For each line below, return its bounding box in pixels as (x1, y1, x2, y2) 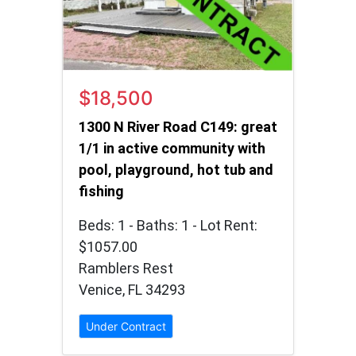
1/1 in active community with (79, 140, 265, 157)
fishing (79, 183, 124, 200)
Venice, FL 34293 (79, 281, 185, 299)
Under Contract (86, 319, 166, 334)
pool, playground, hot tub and (79, 161, 273, 179)
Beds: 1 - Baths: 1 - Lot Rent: (79, 217, 257, 234)
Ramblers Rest (79, 260, 173, 277)
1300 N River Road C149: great (79, 118, 277, 136)
